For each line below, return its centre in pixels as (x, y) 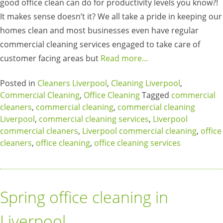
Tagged (156, 95)
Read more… (124, 58)
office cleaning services (137, 143)
